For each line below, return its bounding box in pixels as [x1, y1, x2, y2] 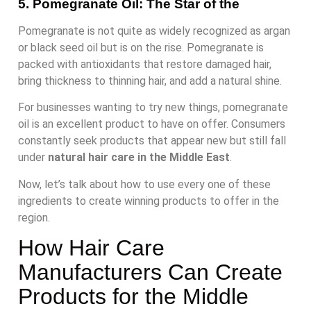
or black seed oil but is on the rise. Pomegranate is [18, 40, 264, 54]
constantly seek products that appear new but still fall [18, 134, 286, 148]
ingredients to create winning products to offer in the [18, 194, 279, 208]
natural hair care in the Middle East [48, 151, 230, 165]
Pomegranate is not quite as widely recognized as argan [18, 24, 290, 37]
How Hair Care [18, 235, 165, 261]
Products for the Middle [18, 284, 249, 310]
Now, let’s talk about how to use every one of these [18, 177, 271, 191]
